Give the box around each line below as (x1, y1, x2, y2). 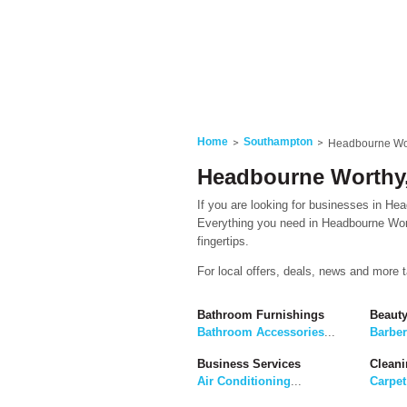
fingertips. (197, 234, 249, 248)
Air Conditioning (197, 374, 291, 389)
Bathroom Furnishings (197, 308, 324, 323)
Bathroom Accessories (197, 325, 324, 340)
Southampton (243, 135, 313, 148)
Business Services (197, 357, 301, 372)
